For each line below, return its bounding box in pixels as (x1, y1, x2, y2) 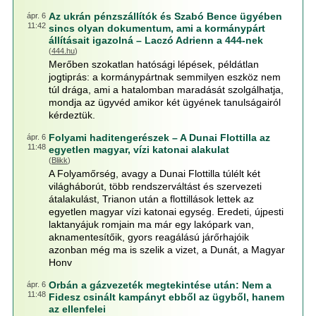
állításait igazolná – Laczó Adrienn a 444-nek (48, 35, 263, 46)
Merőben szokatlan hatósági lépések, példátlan (48, 59, 259, 70)
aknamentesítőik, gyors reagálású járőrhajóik (48, 231, 249, 243)
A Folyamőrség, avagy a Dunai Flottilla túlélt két (48, 168, 260, 179)
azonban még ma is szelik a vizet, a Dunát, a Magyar (48, 244, 285, 255)
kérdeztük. (48, 109, 95, 121)
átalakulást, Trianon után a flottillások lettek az (48, 193, 254, 205)
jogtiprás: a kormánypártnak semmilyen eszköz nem (48, 71, 281, 83)
